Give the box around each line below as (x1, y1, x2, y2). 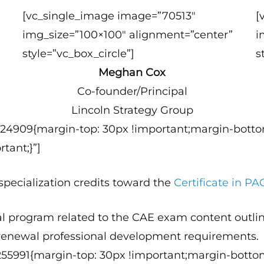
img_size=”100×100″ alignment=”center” (22, 28, 233, 41)
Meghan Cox (98, 66, 166, 79)
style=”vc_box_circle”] (22, 47, 135, 60)
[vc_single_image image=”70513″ (22, 9, 196, 22)
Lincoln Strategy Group (71, 104, 193, 117)
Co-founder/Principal (77, 85, 187, 98)
